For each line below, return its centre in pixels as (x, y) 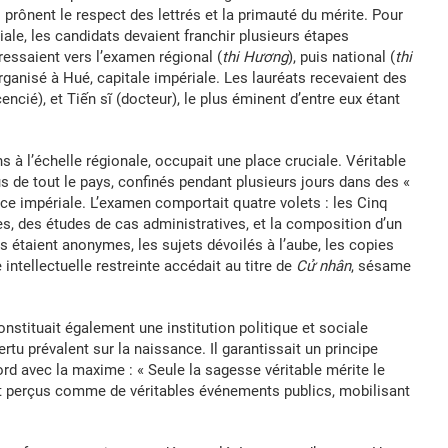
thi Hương (255, 57)
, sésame (381, 266)
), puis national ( (341, 57)
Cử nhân (323, 266)
